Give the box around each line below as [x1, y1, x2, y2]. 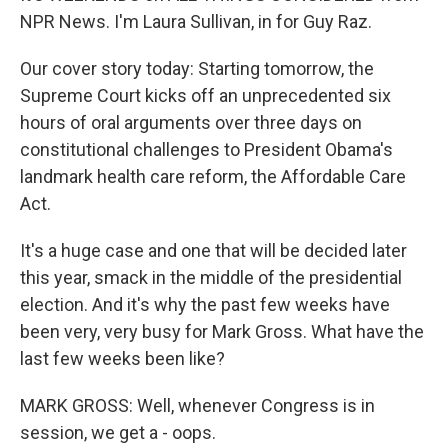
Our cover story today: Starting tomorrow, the [20, 58, 374, 79]
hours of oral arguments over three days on [20, 112, 362, 133]
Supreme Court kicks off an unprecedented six [20, 85, 391, 106]
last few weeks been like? [20, 348, 225, 369]
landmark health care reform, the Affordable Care [20, 166, 406, 187]
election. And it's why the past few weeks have [20, 294, 390, 315]
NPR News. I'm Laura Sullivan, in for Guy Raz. [20, 11, 372, 32]
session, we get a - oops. [20, 422, 216, 443]
